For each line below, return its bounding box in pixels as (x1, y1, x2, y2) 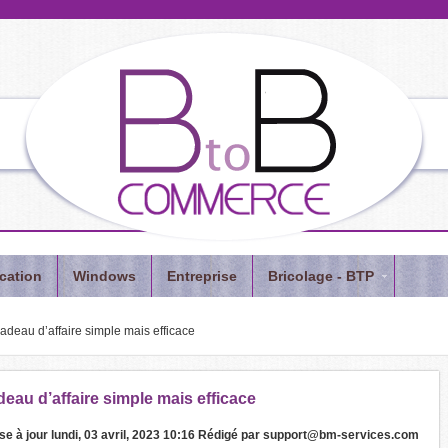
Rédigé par (198, 428, 263, 442)
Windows (73, 268, 136, 284)
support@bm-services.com (263, 428, 419, 442)
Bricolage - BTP (268, 268, 374, 284)
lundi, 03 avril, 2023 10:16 (51, 428, 195, 442)
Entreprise (167, 268, 237, 284)
